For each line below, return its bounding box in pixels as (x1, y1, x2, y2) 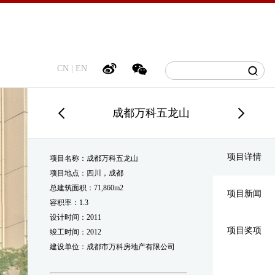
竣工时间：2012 (50, 228, 102, 236)
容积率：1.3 (50, 198, 89, 207)
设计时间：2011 (50, 213, 102, 222)
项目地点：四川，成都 (50, 169, 124, 177)
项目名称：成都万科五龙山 (50, 154, 139, 163)
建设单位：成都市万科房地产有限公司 (50, 242, 176, 251)
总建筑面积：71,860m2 (50, 184, 124, 192)
